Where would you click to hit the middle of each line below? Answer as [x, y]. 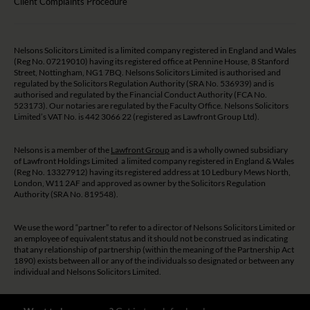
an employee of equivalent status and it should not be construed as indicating [151, 239]
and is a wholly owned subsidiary [229, 150]
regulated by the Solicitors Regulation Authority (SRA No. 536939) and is [144, 84]
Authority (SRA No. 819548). [66, 194]
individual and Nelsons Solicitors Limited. [88, 272]
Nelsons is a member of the [62, 150]
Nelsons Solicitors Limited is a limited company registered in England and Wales [155, 51]
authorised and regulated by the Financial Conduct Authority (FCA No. [140, 95]
